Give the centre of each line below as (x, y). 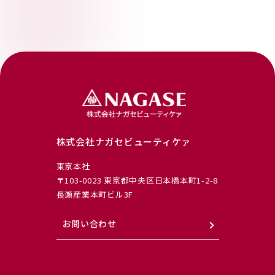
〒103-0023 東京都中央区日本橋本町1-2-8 (137, 180)
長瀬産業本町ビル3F (95, 195)
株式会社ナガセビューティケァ (123, 142)
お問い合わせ (89, 224)
